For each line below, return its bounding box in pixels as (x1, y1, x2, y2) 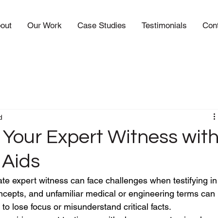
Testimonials (142, 20, 187, 30)
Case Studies (77, 20, 127, 30)
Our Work (27, 20, 62, 30)
